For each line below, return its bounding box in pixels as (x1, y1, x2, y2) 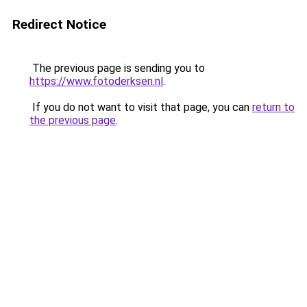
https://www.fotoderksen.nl (29, 75, 163, 88)
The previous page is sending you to (29, 62, 205, 75)
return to (252, 101, 295, 114)
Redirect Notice (12, 16, 106, 32)
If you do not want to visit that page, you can (29, 101, 252, 114)
